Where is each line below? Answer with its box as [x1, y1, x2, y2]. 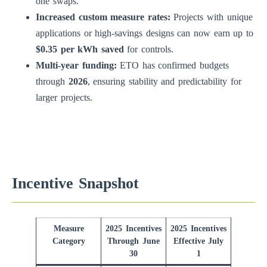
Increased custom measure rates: [36, 12, 170, 23]
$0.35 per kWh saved [36, 44, 124, 55]
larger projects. [36, 92, 92, 103]
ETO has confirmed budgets [116, 60, 229, 71]
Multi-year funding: [36, 60, 117, 71]
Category [52, 236, 85, 246]
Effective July [173, 236, 224, 246]
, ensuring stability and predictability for [87, 76, 241, 87]
